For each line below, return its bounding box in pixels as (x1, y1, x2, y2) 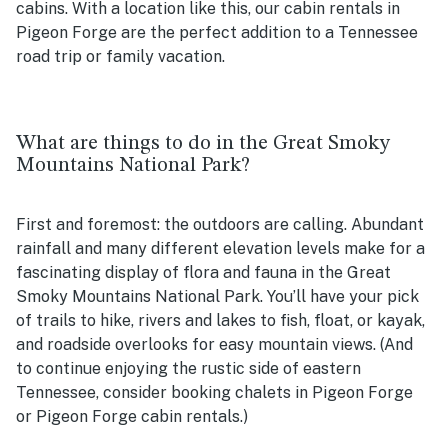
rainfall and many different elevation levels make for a (16, 239, 425, 259)
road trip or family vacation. (16, 47, 225, 67)
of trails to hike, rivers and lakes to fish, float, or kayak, (16, 311, 425, 331)
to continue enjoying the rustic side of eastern (16, 359, 361, 379)
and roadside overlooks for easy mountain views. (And (16, 335, 413, 355)
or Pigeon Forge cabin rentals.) (16, 407, 248, 427)
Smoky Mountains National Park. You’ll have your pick (16, 287, 419, 307)
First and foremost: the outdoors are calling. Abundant (16, 215, 424, 235)
